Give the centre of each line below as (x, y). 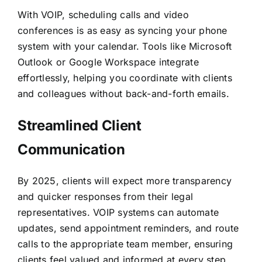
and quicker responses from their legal (105, 196)
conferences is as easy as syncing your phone (122, 30)
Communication (71, 149)
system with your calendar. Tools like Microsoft (125, 46)
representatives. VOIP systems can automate (118, 212)
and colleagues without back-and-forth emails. (123, 93)
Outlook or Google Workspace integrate (108, 62)
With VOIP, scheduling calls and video (103, 14)
